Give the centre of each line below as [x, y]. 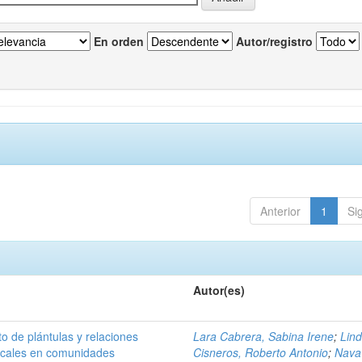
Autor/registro [274, 41]
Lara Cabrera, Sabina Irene [264, 336]
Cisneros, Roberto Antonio [261, 352]
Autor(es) [219, 290]
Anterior [280, 211]
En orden [119, 41]
